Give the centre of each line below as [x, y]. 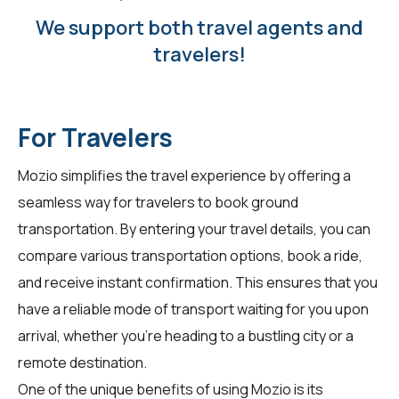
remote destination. [82, 362]
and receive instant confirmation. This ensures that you [198, 282]
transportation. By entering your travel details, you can [194, 228]
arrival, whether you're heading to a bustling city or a [186, 335]
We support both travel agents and [199, 27]
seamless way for [77, 202]
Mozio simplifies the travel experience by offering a [184, 175]
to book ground [247, 202]
